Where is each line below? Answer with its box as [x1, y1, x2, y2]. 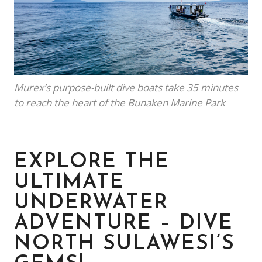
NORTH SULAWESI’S [14, 233, 235, 254]
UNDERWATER [14, 192, 168, 213]
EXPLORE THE [14, 151, 170, 173]
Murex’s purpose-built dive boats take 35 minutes [14, 80, 238, 94]
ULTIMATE [14, 172, 125, 193]
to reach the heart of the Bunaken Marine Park [14, 95, 225, 109]
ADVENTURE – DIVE [14, 213, 233, 234]
